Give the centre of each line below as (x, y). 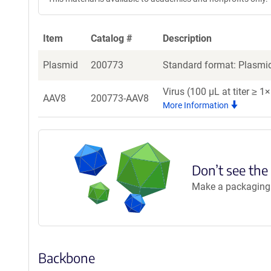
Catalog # (112, 38)
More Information (197, 105)
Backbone (67, 258)
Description (187, 38)
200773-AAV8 (120, 98)
